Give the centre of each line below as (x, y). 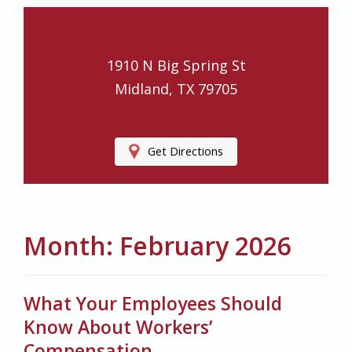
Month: (71, 246)
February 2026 (205, 246)
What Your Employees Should (153, 303)
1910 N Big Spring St (176, 65)
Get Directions (185, 151)
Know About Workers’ (118, 327)
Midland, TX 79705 (176, 89)
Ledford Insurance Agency (176, 27)
